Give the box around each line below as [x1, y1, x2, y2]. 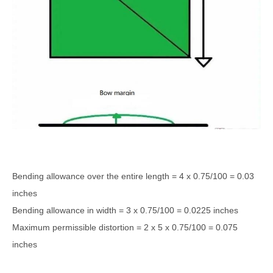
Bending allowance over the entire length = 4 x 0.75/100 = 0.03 [12, 171, 254, 181]
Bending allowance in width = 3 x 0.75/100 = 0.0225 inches [12, 205, 238, 215]
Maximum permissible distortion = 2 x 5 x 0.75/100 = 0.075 [12, 222, 238, 232]
